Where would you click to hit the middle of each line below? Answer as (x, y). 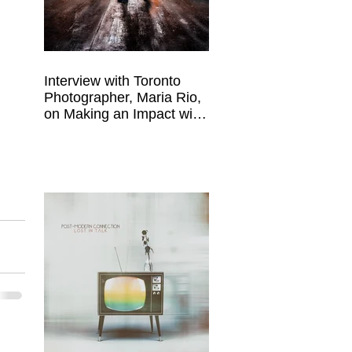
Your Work (77, 130)
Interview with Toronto (112, 81)
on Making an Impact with (124, 114)
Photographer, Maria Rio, (123, 97)
